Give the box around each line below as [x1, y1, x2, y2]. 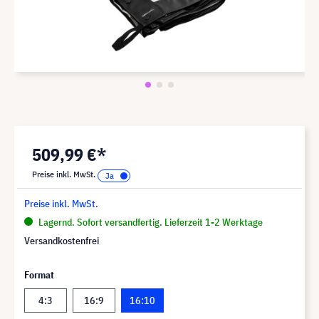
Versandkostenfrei [24, 234, 99, 247]
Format [24, 268, 54, 281]
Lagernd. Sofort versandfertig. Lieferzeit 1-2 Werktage [36, 215, 263, 229]
